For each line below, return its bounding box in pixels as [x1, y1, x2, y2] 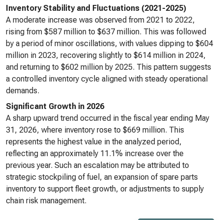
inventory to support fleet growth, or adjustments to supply [6, 184, 204, 193]
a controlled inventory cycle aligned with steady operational [6, 74, 208, 83]
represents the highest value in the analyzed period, [6, 137, 182, 146]
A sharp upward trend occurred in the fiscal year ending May [6, 113, 209, 123]
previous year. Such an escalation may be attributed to [6, 161, 189, 170]
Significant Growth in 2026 [6, 102, 104, 111]
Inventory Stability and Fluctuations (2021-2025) [6, 3, 186, 13]
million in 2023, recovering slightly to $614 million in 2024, [6, 51, 206, 60]
